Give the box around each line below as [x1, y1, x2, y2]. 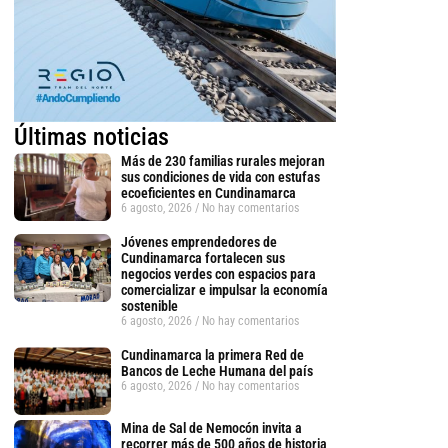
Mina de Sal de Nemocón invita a [120, 419, 302, 436]
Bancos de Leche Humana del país [120, 363, 313, 380]
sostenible [120, 298, 178, 315]
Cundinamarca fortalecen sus [120, 250, 285, 267]
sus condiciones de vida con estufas [120, 169, 320, 186]
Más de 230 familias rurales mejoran [120, 153, 325, 170]
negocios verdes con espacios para [120, 266, 316, 283]
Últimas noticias [14, 123, 169, 152]
